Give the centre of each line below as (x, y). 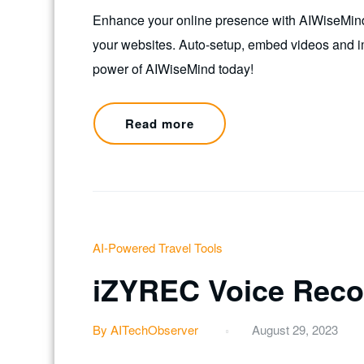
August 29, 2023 (295, 329)
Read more (160, 124)
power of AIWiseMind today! (173, 68)
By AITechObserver (145, 329)
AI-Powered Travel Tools (158, 248)
